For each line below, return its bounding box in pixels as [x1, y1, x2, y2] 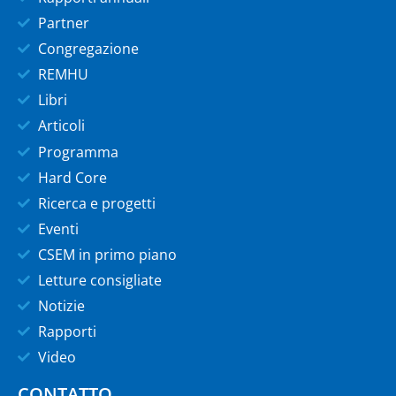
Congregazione [37, 38, 139, 58]
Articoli [37, 115, 85, 135]
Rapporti [37, 321, 96, 341]
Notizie [37, 295, 85, 316]
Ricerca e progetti [37, 193, 156, 213]
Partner [37, 12, 89, 33]
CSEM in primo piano [37, 244, 177, 264]
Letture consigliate [37, 270, 162, 290]
